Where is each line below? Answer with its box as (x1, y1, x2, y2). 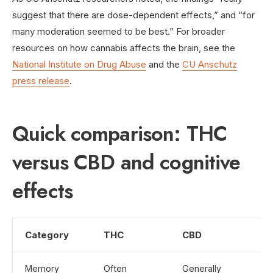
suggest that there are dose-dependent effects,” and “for (12, 9, 255, 21)
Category (25, 229, 69, 241)
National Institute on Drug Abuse (12, 58, 146, 70)
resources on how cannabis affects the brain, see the (12, 41, 235, 54)
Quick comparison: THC (12, 118, 227, 149)
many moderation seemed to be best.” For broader (12, 25, 225, 37)
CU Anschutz (182, 58, 237, 70)
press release (12, 74, 69, 87)
